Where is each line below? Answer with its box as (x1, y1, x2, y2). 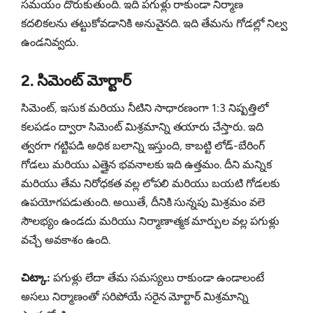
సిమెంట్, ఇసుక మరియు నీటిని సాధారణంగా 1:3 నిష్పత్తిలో (21, 101, 269, 115)
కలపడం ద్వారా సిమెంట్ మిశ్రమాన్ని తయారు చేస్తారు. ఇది (21, 120, 264, 134)
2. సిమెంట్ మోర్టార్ (21, 71, 131, 91)
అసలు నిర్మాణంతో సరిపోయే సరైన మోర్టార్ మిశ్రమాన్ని (21, 290, 249, 304)
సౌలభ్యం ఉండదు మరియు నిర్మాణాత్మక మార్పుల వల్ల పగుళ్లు (21, 214, 280, 228)
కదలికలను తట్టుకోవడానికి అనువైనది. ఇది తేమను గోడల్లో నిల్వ (21, 17, 287, 31)
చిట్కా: (21, 271, 50, 285)
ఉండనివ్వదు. (21, 36, 78, 50)
